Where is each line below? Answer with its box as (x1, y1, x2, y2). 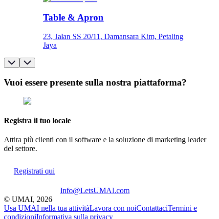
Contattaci (136, 203, 168, 212)
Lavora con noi (89, 203, 136, 212)
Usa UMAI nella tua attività (4, 203, 89, 212)
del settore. (4, 144, 37, 153)
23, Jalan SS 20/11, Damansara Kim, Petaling (43, 32, 183, 41)
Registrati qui (14, 166, 55, 175)
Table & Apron (43, 12, 104, 23)
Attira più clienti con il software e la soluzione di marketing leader (4, 135, 206, 144)
